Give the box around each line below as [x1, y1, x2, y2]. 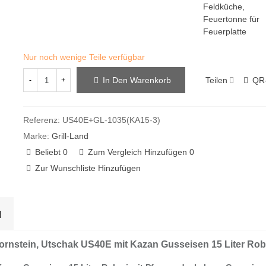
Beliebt [34, 147, 61, 157]
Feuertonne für [202, 14, 259, 24]
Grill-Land [51, 131, 88, 141]
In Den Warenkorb [102, 75, 171, 85]
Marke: [23, 131, 49, 141]
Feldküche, [202, 2, 245, 11]
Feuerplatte [202, 27, 246, 36]
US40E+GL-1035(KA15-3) [62, 115, 160, 125]
